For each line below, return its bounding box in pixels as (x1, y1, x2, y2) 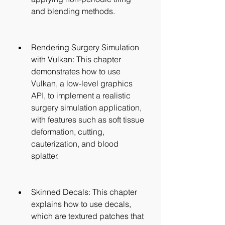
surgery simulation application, (31, 102, 142, 113)
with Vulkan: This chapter (31, 54, 121, 64)
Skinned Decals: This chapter (31, 187, 137, 197)
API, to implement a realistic (31, 90, 131, 100)
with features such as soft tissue (31, 115, 144, 125)
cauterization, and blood (31, 139, 119, 149)
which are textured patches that (31, 211, 144, 221)
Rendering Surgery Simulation (31, 42, 139, 52)
